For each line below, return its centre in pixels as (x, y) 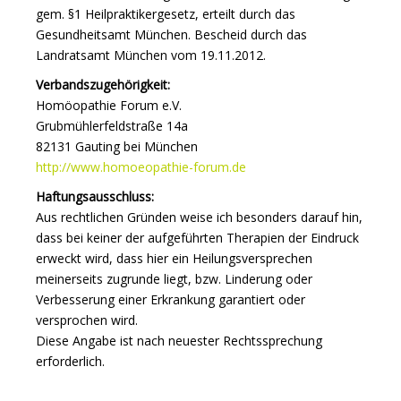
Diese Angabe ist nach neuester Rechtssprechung (179, 341)
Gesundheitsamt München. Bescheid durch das (171, 34)
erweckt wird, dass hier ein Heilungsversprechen (174, 258)
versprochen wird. (87, 320)
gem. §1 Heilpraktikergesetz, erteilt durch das (166, 14)
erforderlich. (70, 361)
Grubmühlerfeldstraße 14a (112, 126)
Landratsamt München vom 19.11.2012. (151, 55)
